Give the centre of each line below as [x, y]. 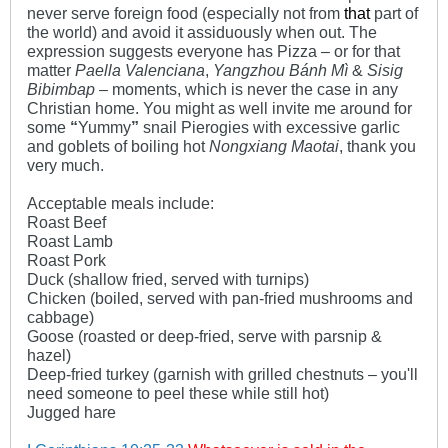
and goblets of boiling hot [118, 146]
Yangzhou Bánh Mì [280, 70]
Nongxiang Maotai [274, 146]
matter [51, 70]
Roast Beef [66, 222]
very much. [65, 165]
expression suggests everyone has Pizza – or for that [213, 51]
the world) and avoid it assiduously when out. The [202, 32]
